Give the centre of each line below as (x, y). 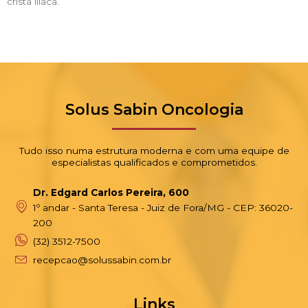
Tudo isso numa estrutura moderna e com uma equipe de (154, 150)
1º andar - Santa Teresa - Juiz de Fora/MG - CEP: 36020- (163, 207)
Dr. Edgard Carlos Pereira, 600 (111, 192)
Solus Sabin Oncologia (154, 109)
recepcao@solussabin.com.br (102, 260)
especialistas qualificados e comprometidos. (154, 162)
